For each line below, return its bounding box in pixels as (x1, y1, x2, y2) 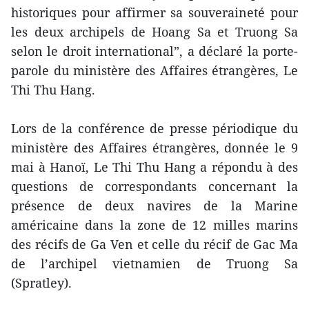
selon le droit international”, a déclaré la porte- (11, 43, 298, 60)
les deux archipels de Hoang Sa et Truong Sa (11, 23, 298, 41)
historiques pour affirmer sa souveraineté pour (11, 4, 298, 21)
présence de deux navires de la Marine (11, 197, 298, 215)
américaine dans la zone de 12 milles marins (11, 217, 298, 234)
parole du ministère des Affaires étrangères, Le (11, 62, 298, 79)
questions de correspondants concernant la (11, 178, 298, 195)
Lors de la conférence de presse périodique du (11, 120, 298, 137)
